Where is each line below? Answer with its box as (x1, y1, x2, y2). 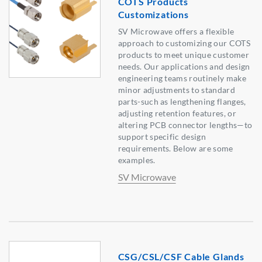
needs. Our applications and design (118, 61, 250, 72)
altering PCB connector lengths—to (118, 120, 253, 130)
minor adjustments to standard (118, 85, 235, 95)
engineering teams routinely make (118, 73, 246, 84)
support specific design (118, 132, 206, 142)
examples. (118, 155, 156, 166)
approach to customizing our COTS (118, 38, 250, 49)
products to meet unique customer (118, 50, 249, 60)
